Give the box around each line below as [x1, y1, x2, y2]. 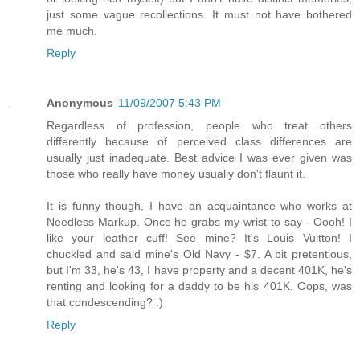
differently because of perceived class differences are [47, 134, 352, 148]
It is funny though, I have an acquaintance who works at [47, 198, 352, 212]
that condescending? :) [47, 295, 163, 309]
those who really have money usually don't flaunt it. [47, 166, 305, 180]
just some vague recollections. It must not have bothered [47, 7, 352, 21]
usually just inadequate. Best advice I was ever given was [47, 150, 352, 164]
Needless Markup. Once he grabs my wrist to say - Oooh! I [47, 215, 352, 228]
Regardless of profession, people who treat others [47, 118, 352, 132]
